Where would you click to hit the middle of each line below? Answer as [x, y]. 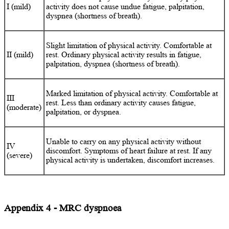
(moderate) [24, 107]
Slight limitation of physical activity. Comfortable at [129, 45]
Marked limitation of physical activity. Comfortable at [132, 93]
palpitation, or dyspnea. [84, 111]
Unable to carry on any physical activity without [124, 141]
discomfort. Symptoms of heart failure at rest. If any [129, 150]
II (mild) [20, 54]
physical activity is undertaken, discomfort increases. [131, 159]
